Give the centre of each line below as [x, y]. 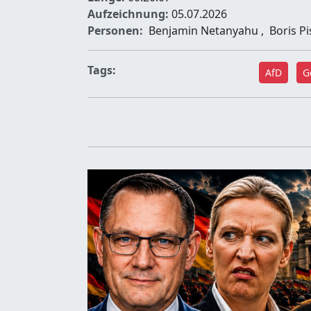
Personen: [115, 30]
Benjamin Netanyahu [203, 30]
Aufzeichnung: [128, 14]
